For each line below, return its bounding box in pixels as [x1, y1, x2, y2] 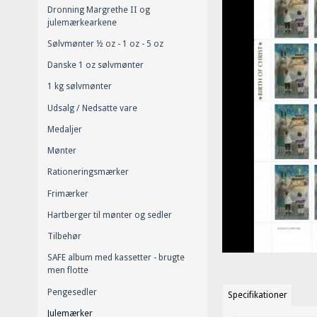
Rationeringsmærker [47, 167, 129, 178]
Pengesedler [47, 287, 97, 297]
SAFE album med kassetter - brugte [47, 253, 185, 263]
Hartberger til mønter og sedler [47, 209, 172, 220]
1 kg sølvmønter [47, 81, 112, 92]
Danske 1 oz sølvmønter [47, 60, 144, 71]
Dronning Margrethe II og [47, 4, 150, 15]
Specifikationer [227, 290, 287, 301]
